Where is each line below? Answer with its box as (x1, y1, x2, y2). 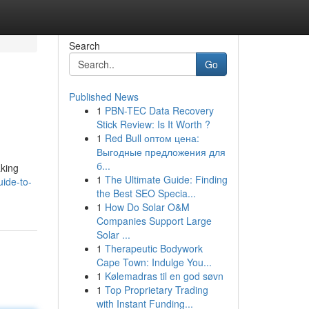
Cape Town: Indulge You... (96, 255, 212, 269)
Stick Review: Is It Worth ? (96, 117, 210, 131)
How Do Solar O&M (104, 200, 190, 214)
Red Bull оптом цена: (104, 131, 199, 145)
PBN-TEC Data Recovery (104, 103, 214, 117)
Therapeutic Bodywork (104, 241, 203, 255)
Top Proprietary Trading (104, 283, 208, 297)
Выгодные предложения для (96, 145, 226, 159)
